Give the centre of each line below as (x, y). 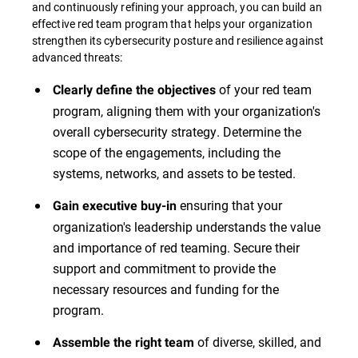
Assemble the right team (123, 343)
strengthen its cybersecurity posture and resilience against (178, 41)
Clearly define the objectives (134, 90)
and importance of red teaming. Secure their (176, 248)
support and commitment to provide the (164, 268)
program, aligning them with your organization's (187, 111)
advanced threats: (78, 58)
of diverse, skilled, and (258, 342)
